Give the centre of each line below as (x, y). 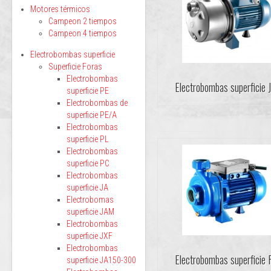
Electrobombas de (97, 103)
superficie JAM (90, 212)
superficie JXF (90, 236)
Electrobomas (90, 200)
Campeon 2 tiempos (83, 21)
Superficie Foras (75, 67)
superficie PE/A (92, 115)
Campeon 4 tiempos (83, 33)
